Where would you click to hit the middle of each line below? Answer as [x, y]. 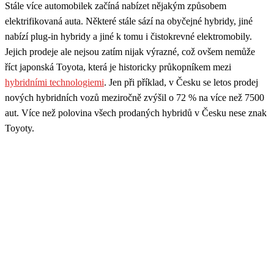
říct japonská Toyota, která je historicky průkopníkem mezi [118, 67]
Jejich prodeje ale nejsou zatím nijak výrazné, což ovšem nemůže [130, 51]
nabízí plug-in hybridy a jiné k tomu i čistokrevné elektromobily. [128, 36]
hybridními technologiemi [54, 82]
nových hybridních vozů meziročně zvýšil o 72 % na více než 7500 [135, 97]
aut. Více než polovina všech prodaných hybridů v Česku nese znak [136, 113]
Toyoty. [20, 128]
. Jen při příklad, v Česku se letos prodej [181, 82]
